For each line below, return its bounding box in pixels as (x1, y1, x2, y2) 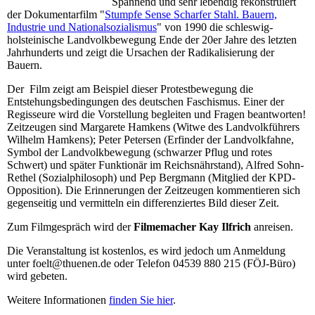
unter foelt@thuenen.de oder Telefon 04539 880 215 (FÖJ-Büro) (7, 257, 295, 269)
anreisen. (251, 220, 293, 233)
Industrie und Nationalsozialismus (7, 20, 157, 33)
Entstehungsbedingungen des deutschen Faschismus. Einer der (7, 95, 284, 108)
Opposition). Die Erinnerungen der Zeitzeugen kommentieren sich (7, 184, 300, 196)
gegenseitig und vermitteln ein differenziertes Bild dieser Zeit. (7, 196, 279, 209)
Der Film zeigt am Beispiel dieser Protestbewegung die (7, 82, 253, 95)
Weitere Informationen (7, 293, 109, 306)
